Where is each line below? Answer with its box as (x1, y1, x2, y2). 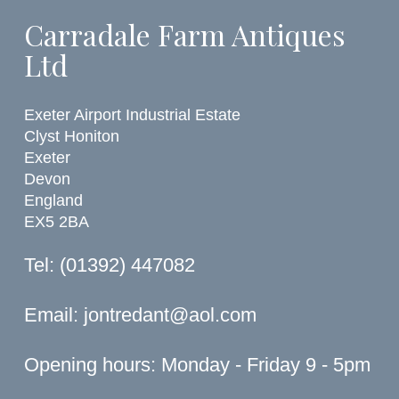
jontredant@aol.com (84, 304, 257, 327)
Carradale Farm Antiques (24, 14, 346, 53)
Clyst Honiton (24, 127, 120, 146)
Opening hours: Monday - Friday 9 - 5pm (24, 354, 371, 377)
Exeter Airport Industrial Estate (24, 106, 241, 125)
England (24, 191, 84, 210)
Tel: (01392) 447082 (24, 253, 196, 276)
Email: (24, 304, 85, 327)
